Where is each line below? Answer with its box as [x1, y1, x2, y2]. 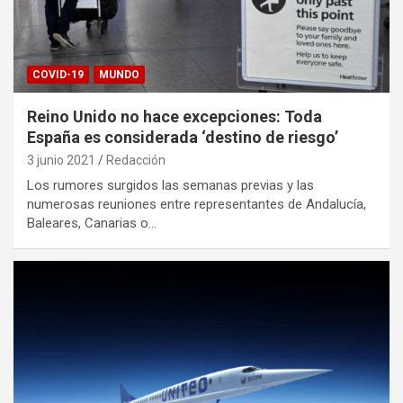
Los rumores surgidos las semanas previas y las [27, 177, 314, 194]
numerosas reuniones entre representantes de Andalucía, [27, 196, 366, 213]
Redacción [106, 153, 166, 168]
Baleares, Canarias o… [27, 215, 157, 232]
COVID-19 [32, 68, 84, 82]
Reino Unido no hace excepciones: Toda [27, 107, 322, 127]
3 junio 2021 [27, 153, 95, 168]
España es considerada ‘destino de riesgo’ [27, 128, 338, 148]
